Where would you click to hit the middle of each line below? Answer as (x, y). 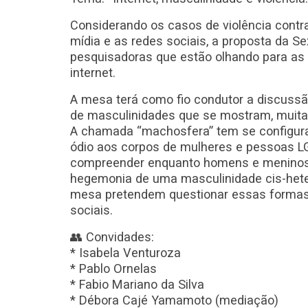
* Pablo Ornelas (113, 268)
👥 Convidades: (112, 237)
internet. (93, 73)
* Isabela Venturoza (125, 253)
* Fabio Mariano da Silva (137, 284)
